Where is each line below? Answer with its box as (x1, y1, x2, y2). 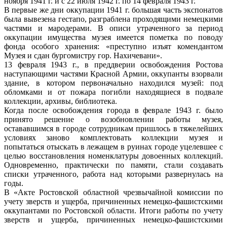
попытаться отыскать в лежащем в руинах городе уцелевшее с (4, 142, 223, 151)
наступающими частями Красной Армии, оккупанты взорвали (4, 69, 223, 78)
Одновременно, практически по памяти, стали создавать (4, 160, 223, 169)
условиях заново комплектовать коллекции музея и (4, 133, 223, 142)
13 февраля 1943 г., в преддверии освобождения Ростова (4, 60, 223, 69)
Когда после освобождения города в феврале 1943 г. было (4, 105, 223, 115)
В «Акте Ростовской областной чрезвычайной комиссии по (4, 187, 223, 197)
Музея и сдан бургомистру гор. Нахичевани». (4, 51, 162, 60)
